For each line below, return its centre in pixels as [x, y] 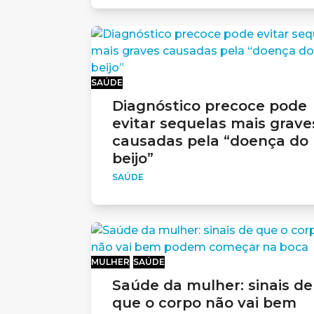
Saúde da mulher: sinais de [212, 285]
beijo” [132, 158]
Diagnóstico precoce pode [209, 105]
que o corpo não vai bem [204, 302]
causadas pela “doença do [210, 141]
